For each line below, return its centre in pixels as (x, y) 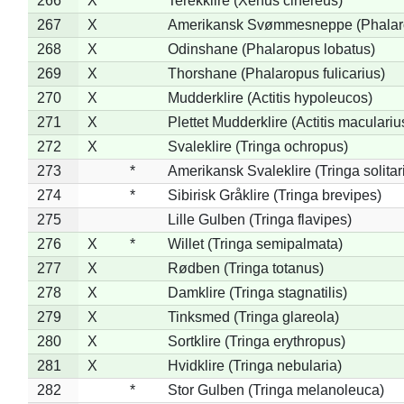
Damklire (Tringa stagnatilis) (257, 292)
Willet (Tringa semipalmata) (255, 243)
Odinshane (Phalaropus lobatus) (271, 49)
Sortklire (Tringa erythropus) (256, 341)
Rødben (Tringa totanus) (245, 268)
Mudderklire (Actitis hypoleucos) (270, 97)
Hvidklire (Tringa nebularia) (254, 365)
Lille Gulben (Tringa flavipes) (259, 219)
